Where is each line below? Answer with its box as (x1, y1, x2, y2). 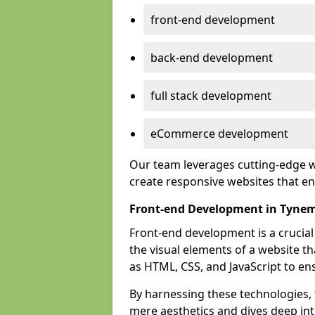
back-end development (150, 50, 273, 65)
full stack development (150, 88, 271, 103)
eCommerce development (150, 126, 288, 141)
